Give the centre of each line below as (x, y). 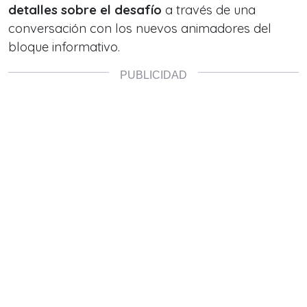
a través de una (209, 10)
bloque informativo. (64, 47)
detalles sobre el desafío (85, 10)
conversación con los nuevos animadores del (140, 28)
